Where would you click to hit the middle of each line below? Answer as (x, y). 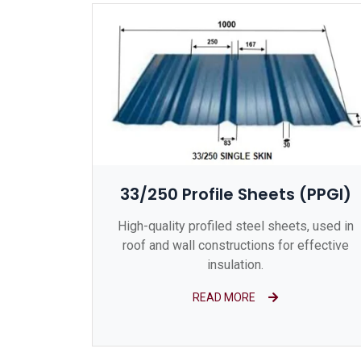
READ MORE (224, 298)
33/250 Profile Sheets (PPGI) (235, 195)
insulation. (235, 265)
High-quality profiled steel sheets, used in (235, 226)
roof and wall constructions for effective (235, 246)
